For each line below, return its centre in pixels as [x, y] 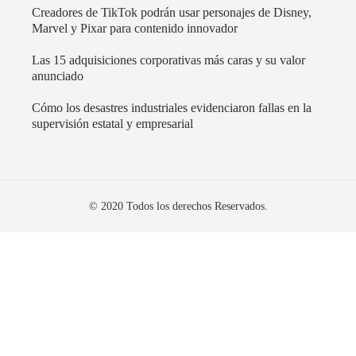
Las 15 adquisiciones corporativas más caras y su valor [168, 60]
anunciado [58, 76]
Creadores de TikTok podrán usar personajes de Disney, [172, 13]
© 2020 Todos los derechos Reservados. [178, 206]
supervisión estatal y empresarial [112, 124]
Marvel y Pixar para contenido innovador [135, 29]
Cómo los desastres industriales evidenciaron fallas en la [172, 108]
